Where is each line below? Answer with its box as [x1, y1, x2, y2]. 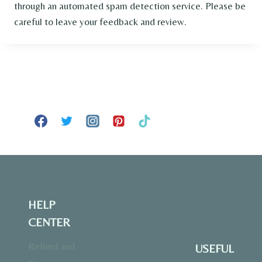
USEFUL [195, 241, 234, 255]
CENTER [28, 215, 70, 229]
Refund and [28, 240, 75, 253]
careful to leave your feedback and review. [14, 16, 187, 27]
